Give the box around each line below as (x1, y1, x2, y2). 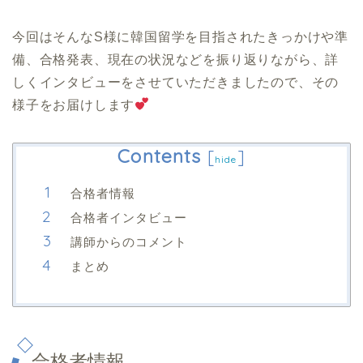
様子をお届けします (12, 97, 135, 112)
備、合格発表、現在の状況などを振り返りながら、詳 (12, 52, 340, 66)
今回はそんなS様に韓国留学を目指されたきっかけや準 (12, 29, 348, 44)
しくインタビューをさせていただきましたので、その (12, 75, 340, 89)
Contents (117, 143, 202, 168)
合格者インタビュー (70, 210, 187, 226)
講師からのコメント (70, 234, 187, 250)
